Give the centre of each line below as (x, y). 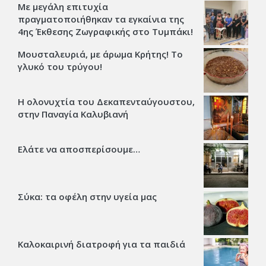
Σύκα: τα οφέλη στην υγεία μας (87, 196)
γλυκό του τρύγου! (60, 66)
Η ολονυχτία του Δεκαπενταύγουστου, (106, 101)
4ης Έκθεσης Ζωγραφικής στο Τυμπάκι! (105, 31)
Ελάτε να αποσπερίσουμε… (79, 149)
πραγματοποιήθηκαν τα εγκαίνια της (101, 19)
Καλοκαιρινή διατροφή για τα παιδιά (102, 244)
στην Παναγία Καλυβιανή (73, 114)
